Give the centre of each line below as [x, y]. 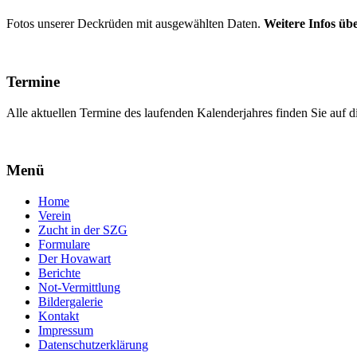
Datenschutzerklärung [93, 345]
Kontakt [59, 316]
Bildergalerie [71, 302]
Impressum [66, 331]
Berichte [59, 273]
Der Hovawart [75, 259]
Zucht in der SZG [83, 230]
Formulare [64, 245]
